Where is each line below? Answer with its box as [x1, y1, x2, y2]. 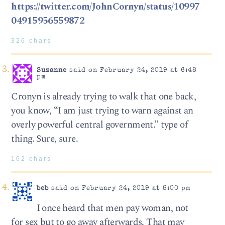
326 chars [11, 38, 52, 44]
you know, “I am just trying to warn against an [11, 103, 193, 119]
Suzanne [36, 67, 67, 74]
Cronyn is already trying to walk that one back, [11, 89, 196, 104]
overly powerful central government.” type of [11, 118, 188, 133]
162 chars [11, 156, 52, 162]
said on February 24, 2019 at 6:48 [66, 67, 197, 74]
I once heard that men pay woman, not [36, 201, 188, 216]
